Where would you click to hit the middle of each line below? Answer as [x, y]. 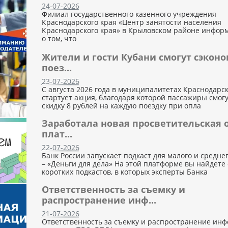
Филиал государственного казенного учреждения [129, 14]
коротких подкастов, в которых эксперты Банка [124, 172]
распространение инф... [99, 200]
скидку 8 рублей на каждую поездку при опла [121, 106]
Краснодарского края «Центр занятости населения [131, 22]
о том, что [59, 38]
